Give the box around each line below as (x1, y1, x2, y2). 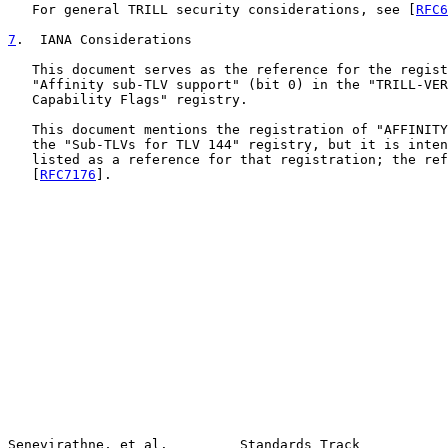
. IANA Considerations (16, 32, 192, 47)
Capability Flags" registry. (8, 92, 248, 107)
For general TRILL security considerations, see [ (8, 2, 416, 17)
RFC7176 (40, 167, 96, 182)
